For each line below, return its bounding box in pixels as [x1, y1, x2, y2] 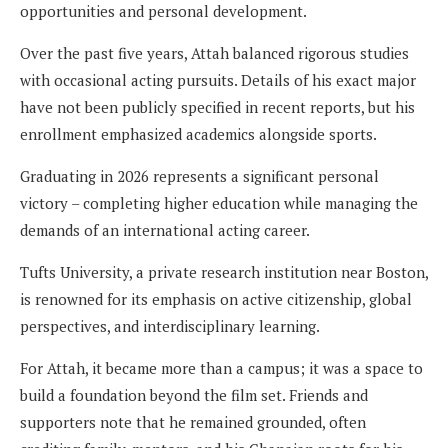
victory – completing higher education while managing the [20, 193, 418, 213]
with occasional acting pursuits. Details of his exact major [20, 70, 416, 90]
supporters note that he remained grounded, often [20, 412, 366, 432]
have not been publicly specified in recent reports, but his [20, 97, 415, 117]
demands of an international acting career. [20, 220, 310, 240]
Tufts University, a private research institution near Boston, [20, 262, 428, 282]
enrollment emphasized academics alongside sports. [20, 124, 377, 144]
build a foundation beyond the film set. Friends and [20, 385, 368, 405]
